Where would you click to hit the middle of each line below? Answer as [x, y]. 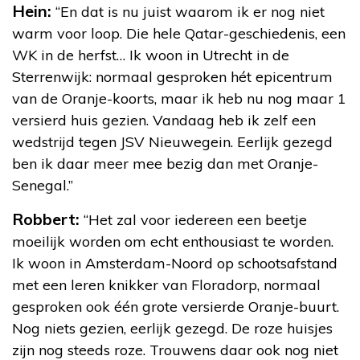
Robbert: [46, 219]
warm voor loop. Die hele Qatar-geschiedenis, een [179, 33]
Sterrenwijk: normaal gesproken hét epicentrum [172, 76]
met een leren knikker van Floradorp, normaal [166, 284]
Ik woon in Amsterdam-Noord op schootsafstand [175, 263]
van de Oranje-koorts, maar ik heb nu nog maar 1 [179, 98]
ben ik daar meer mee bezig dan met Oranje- [165, 163]
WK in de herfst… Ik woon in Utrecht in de [151, 55]
